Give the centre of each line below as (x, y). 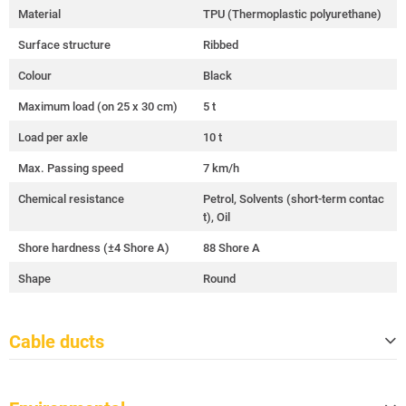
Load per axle (53, 137)
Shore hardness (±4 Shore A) (94, 248)
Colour (35, 76)
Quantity (39, 377)
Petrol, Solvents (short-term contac (294, 199)
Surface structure (64, 45)
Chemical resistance (71, 199)
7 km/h (221, 168)
